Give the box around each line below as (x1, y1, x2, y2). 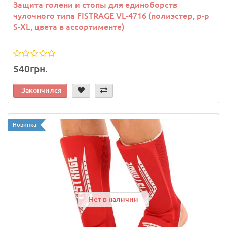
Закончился (21, 86, 62, 95)
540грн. (13, 63, 48, 75)
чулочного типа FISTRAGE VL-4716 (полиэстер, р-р (13, 11, 209, 21)
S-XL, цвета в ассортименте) (13, 22, 124, 32)
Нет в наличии (89, 195, 138, 203)
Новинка (13, 122, 36, 128)
